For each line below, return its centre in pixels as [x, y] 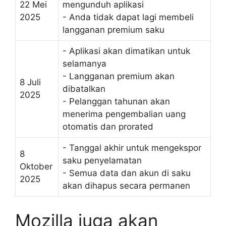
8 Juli [30, 82]
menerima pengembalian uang [124, 114]
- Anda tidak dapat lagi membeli [128, 17]
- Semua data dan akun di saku [127, 173]
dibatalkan [84, 89]
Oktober [36, 167]
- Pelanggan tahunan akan [116, 102]
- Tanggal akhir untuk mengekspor [132, 148]
